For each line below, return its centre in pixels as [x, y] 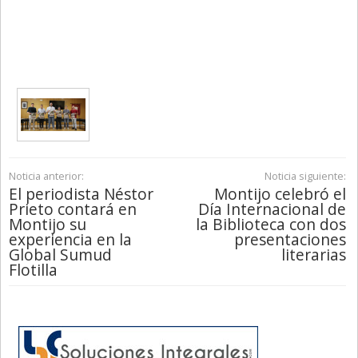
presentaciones [290, 240]
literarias [313, 255]
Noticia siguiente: [305, 176]
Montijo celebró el [280, 194]
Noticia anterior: [46, 176]
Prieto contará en [73, 209]
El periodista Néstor [81, 194]
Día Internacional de [272, 209]
